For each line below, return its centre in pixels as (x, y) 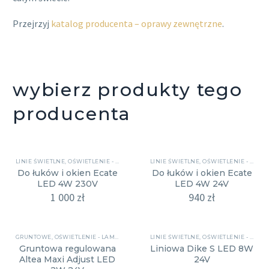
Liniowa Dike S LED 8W (202, 249)
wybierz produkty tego (128, 90)
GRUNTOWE (34, 237)
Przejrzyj (32, 23)
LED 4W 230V (67, 184)
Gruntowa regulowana (67, 249)
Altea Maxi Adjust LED (67, 260)
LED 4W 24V (202, 184)
